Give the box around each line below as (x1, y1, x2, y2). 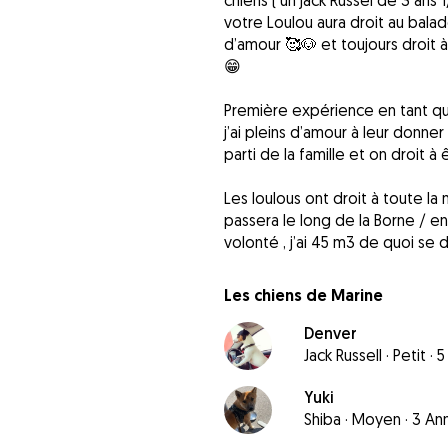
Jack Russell (303, 345, 382, 366)
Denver (303, 323, 357, 344)
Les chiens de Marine (223, 285, 383, 307)
